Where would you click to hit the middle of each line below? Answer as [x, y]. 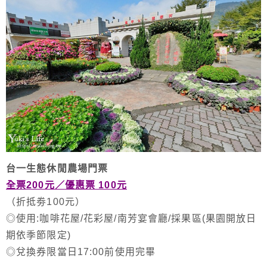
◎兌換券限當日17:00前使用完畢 [81, 252]
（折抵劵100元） [46, 202]
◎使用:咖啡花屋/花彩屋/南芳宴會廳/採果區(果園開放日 [131, 219]
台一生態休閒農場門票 [57, 169]
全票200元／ [35, 185]
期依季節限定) [38, 235]
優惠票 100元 [96, 185]
